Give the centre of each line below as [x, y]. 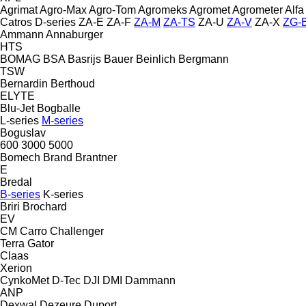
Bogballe [59, 108]
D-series [55, 22]
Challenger [77, 231]
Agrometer [258, 10]
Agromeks [163, 10]
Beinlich [156, 59]
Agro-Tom [112, 10]
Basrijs [84, 59]
